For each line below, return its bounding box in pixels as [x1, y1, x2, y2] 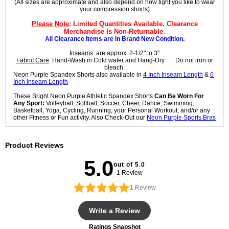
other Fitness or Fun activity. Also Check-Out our [13, 114, 147, 122]
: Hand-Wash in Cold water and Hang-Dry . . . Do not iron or [49, 57, 213, 64]
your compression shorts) [79, 6, 150, 13]
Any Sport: [13, 100, 44, 107]
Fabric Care [16, 57, 49, 64]
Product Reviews [5, 141, 64, 150]
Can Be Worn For [154, 93, 204, 100]
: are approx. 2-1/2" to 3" [93, 50, 159, 57]
